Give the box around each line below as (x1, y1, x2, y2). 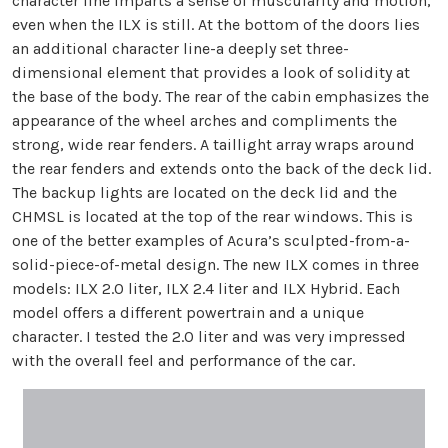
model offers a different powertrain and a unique (12, 303, 364, 323)
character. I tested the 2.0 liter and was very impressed (12, 327, 406, 347)
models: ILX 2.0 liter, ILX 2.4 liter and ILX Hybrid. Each (12, 279, 400, 299)
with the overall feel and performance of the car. (12, 351, 355, 371)
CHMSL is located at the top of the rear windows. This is (12, 207, 413, 227)
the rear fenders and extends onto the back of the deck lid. (12, 159, 431, 179)
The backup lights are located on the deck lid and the (12, 183, 397, 203)
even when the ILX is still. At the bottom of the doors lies (12, 15, 420, 35)
